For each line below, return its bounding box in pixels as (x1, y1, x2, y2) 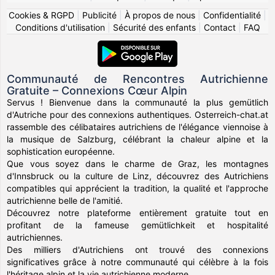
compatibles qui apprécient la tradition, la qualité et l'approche (7, 183, 268, 193)
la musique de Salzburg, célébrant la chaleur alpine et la (7, 134, 268, 144)
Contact (203, 22, 236, 33)
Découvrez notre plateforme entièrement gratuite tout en (7, 207, 268, 218)
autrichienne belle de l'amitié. (7, 195, 123, 206)
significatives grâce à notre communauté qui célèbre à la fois (7, 257, 268, 267)
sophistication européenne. (7, 146, 115, 157)
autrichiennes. (7, 232, 63, 242)
